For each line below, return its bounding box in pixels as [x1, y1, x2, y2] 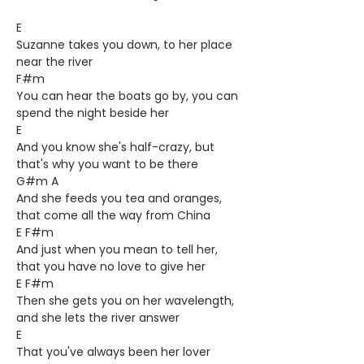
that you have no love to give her [16, 258, 206, 275]
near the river [16, 54, 93, 70]
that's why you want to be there [16, 156, 198, 172]
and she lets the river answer [16, 310, 180, 326]
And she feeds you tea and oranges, [16, 190, 222, 206]
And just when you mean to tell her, [16, 241, 218, 258]
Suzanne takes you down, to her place [16, 37, 232, 53]
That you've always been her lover [16, 344, 210, 360]
